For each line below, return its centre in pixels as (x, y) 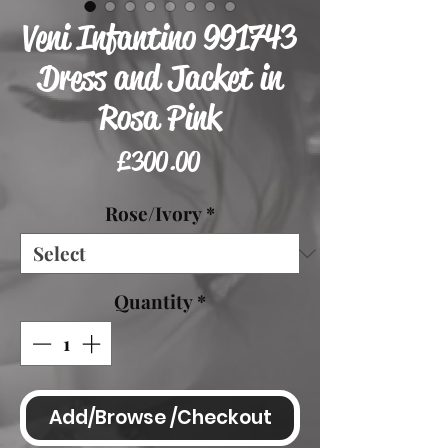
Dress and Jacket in (160, 77)
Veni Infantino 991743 (160, 37)
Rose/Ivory (153, 213)
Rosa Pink (160, 117)
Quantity (153, 301)
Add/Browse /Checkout (160, 417)
